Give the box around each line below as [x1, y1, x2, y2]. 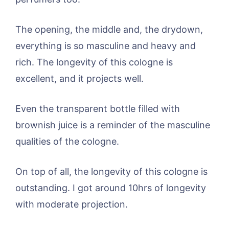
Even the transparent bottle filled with [15, 103, 180, 114]
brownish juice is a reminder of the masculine [15, 120, 210, 131]
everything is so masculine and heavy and [15, 40, 196, 52]
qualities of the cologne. [15, 136, 119, 147]
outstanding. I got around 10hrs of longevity [15, 182, 206, 194]
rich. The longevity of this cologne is [15, 57, 173, 68]
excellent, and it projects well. [15, 73, 144, 84]
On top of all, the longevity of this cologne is [15, 166, 208, 177]
